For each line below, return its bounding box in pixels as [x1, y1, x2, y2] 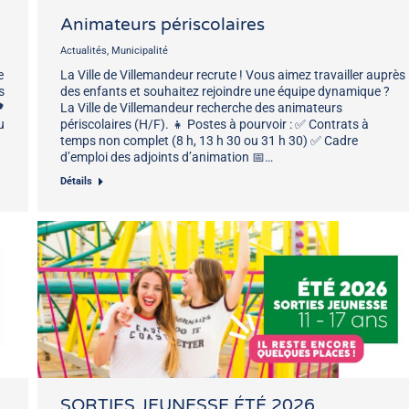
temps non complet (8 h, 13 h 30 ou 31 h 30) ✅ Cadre [60, 132, 358, 148]
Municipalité [111, 44, 168, 57]
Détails [60, 174, 92, 187]
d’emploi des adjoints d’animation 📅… [60, 149, 273, 164]
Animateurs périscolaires [60, 14, 265, 35]
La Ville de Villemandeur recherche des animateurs [60, 100, 342, 115]
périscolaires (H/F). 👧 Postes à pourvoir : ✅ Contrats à [60, 116, 369, 131]
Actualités [60, 44, 107, 57]
